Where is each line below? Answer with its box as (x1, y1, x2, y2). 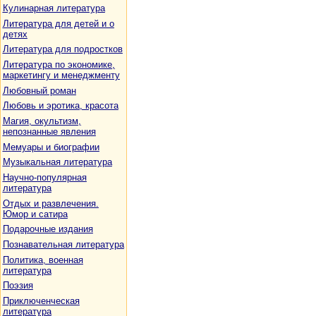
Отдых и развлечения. (2, 197, 99, 209)
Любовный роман (2, 85, 76, 96)
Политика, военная (2, 254, 83, 265)
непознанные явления (2, 126, 96, 137)
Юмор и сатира (2, 208, 68, 219)
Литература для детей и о (2, 18, 114, 29)
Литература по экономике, (2, 59, 115, 71)
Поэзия (2, 280, 33, 291)
